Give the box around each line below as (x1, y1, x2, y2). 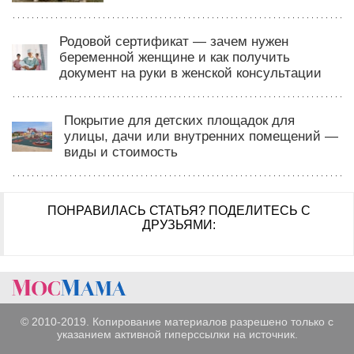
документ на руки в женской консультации (58, 65, 322, 81)
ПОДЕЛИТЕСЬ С (208, 203, 311, 217)
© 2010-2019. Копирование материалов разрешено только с (21, 314, 333, 328)
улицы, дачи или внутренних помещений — (64, 128, 339, 144)
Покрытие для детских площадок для (64, 112, 296, 128)
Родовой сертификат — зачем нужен (58, 33, 288, 49)
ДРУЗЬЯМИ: (141, 217, 216, 232)
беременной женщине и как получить (58, 49, 290, 65)
